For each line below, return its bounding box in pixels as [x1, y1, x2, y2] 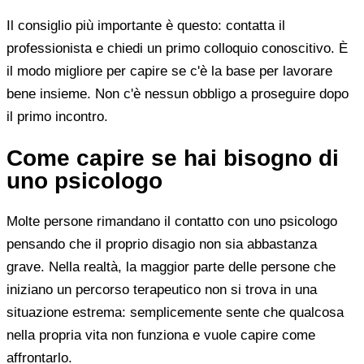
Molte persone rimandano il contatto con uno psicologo [6, 214, 337, 230]
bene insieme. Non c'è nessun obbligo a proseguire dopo [6, 85, 349, 102]
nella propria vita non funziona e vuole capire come [6, 327, 315, 344]
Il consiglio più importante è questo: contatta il [6, 17, 285, 33]
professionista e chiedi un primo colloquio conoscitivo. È [6, 40, 348, 56]
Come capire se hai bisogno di [6, 145, 339, 171]
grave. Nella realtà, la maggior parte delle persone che [6, 259, 336, 275]
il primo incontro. [6, 108, 108, 124]
